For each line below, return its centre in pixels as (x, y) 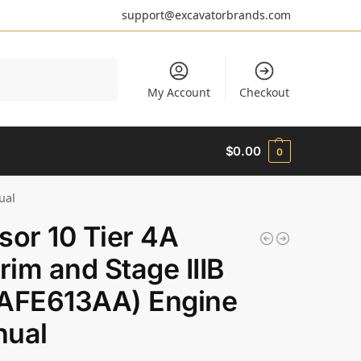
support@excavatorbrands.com (206, 15)
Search (101, 64)
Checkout (264, 92)
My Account (179, 92)
